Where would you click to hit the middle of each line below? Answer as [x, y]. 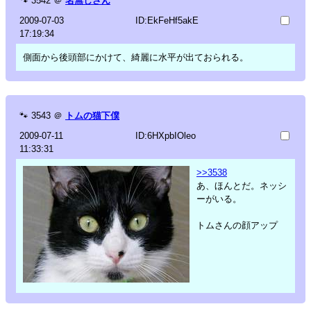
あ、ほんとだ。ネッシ [242, 185]
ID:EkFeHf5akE [167, 20]
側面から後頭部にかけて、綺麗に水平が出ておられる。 [136, 57]
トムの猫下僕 [92, 115]
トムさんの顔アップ [237, 225]
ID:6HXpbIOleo [165, 135]
